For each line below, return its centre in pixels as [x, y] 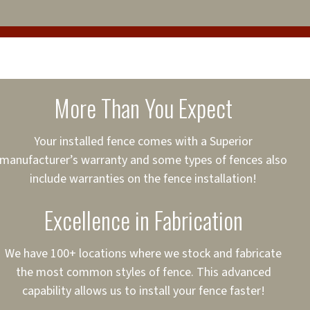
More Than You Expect [143, 108]
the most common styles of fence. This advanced [143, 272]
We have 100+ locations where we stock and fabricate [143, 254]
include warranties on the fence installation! [143, 179]
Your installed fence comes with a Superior [143, 142]
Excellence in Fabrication [143, 220]
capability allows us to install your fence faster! [143, 291]
